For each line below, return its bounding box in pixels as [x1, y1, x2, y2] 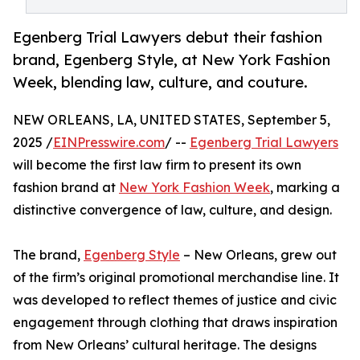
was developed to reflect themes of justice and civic [13, 292, 337, 309]
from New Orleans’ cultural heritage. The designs [13, 337, 317, 354]
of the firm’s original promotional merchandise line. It [13, 269, 339, 286]
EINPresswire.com [53, 134, 165, 151]
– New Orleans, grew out [180, 247, 337, 264]
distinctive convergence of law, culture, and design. [13, 202, 332, 219]
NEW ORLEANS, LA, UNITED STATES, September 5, [13, 112, 330, 129]
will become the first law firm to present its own [13, 157, 301, 174]
